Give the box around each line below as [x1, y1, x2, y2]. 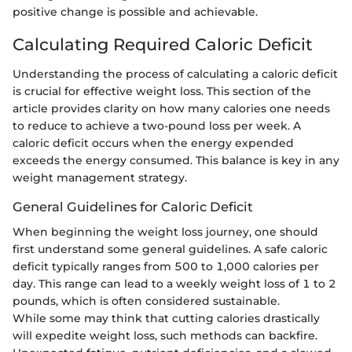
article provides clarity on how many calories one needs [13, 101, 330, 115]
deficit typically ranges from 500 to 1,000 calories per [13, 259, 319, 274]
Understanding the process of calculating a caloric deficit [13, 67, 338, 81]
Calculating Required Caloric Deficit [13, 34, 313, 54]
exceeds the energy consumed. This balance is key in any [13, 153, 339, 167]
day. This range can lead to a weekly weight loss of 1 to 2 [13, 277, 336, 291]
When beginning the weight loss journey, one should [13, 225, 318, 240]
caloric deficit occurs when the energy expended [13, 136, 294, 150]
